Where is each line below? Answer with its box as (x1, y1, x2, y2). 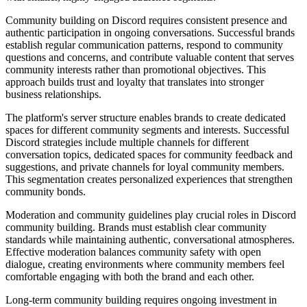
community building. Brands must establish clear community (5, 221, 267, 234)
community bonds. (5, 186, 86, 198)
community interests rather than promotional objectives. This (5, 64, 266, 76)
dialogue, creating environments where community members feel (5, 258, 284, 271)
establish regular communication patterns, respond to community (5, 39, 283, 51)
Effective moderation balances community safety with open (5, 246, 261, 258)
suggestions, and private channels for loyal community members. (5, 161, 284, 173)
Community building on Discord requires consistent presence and (5, 14, 287, 27)
